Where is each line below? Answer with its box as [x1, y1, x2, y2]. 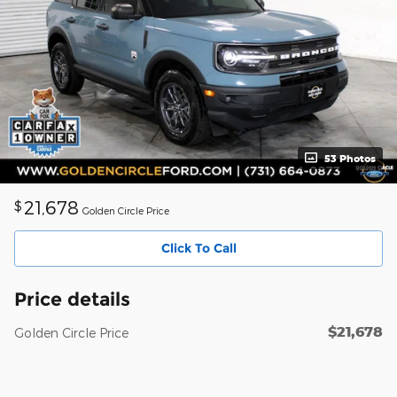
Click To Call [160, 239, 237, 256]
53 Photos [324, 152, 376, 164]
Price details [14, 288, 130, 311]
